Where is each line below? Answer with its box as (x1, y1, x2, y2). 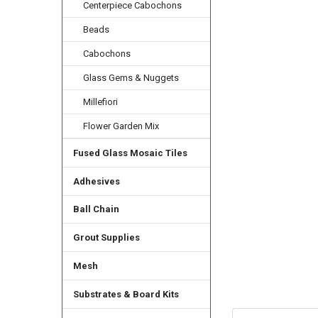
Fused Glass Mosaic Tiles (72, 147, 187, 158)
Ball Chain (72, 204, 119, 215)
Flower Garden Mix (83, 120, 160, 131)
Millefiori (83, 96, 119, 107)
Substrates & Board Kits (72, 289, 179, 300)
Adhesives (72, 175, 120, 187)
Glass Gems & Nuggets (83, 72, 180, 83)
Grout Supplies (72, 232, 140, 243)
